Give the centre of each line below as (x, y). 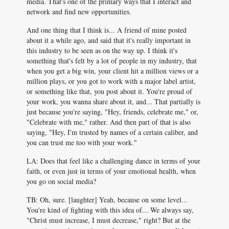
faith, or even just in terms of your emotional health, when (111, 171)
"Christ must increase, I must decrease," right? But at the (109, 220)
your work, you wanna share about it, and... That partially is (113, 101)
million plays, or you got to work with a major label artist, (111, 81)
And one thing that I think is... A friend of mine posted (107, 30)
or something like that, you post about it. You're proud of (109, 91)
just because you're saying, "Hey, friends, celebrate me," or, (112, 112)
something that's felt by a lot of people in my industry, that (112, 61)
